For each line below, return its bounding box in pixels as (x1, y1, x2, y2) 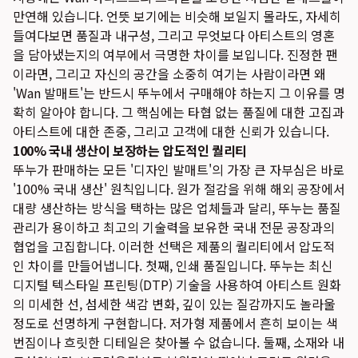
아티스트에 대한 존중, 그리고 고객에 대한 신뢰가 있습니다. (13, 121, 329, 141)
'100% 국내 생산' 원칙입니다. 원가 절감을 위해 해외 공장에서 (13, 179, 345, 198)
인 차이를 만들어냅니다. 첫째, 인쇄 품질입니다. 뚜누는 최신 (13, 256, 332, 275)
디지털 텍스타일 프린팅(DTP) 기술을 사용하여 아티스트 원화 (13, 275, 341, 294)
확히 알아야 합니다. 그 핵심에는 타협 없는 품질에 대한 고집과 (13, 102, 344, 121)
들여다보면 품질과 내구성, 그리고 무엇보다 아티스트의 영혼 (13, 26, 335, 45)
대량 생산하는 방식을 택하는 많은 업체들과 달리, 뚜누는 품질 (13, 198, 341, 217)
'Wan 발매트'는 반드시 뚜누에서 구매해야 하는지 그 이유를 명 (13, 83, 345, 102)
